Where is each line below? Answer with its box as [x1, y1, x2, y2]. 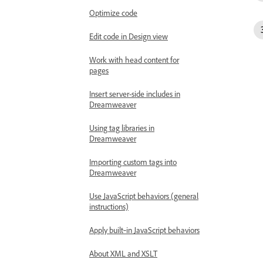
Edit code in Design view [89, 31, 168, 41]
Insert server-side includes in [89, 89, 180, 99]
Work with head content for [89, 55, 179, 65]
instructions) [89, 201, 129, 211]
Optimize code [89, 8, 137, 18]
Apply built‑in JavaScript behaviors [89, 225, 200, 235]
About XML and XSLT [89, 248, 157, 258]
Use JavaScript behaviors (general [89, 191, 198, 201]
